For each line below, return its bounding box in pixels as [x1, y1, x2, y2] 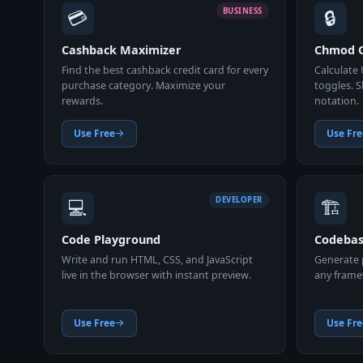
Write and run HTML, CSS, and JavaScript [61, 252, 253, 267]
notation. [314, 93, 359, 108]
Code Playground [61, 232, 160, 247]
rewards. [61, 93, 103, 108]
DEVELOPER [216, 194, 263, 206]
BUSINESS [222, 5, 263, 16]
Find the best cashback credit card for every [61, 62, 268, 77]
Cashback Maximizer [61, 42, 181, 58]
